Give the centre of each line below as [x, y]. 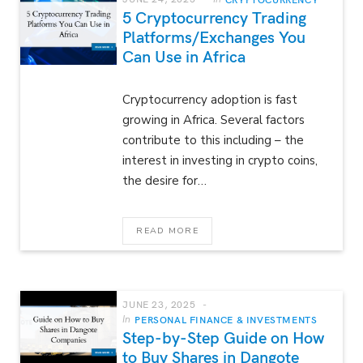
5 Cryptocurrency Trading [215, 16]
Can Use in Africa [184, 55]
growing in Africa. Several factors [214, 120]
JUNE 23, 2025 [159, 303]
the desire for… [165, 180]
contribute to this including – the [214, 140]
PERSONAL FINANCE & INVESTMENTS [226, 319]
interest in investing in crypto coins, [220, 160]
